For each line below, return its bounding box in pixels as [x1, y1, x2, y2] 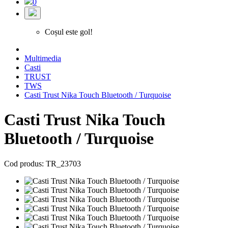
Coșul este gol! [45, 27, 93, 36]
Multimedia [24, 54, 61, 63]
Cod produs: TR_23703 [4, 159, 81, 168]
